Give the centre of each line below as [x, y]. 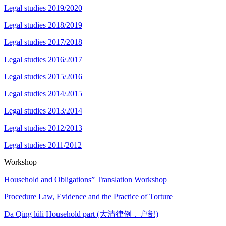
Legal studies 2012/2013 [43, 128]
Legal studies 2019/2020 [43, 8]
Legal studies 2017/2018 [43, 42]
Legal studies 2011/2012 [43, 145]
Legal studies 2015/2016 [43, 76]
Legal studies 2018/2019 [43, 25]
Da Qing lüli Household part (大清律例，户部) [81, 214]
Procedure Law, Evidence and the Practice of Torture [88, 196]
